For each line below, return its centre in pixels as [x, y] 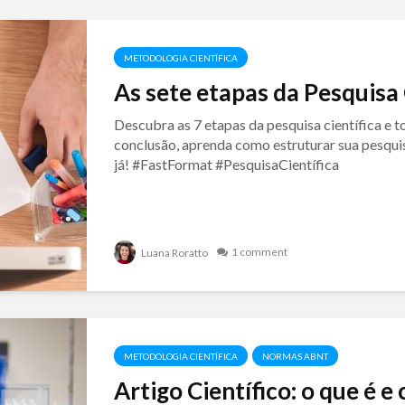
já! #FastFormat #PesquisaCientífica [226, 164]
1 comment [259, 251]
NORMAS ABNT [295, 356]
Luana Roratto [173, 253]
